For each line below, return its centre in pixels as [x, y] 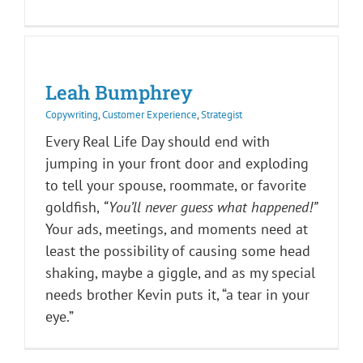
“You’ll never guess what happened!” [210, 207]
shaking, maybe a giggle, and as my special [180, 273]
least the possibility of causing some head [178, 251]
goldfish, [74, 207]
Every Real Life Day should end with [158, 141]
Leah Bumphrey [119, 92]
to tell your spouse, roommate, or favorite [176, 185]
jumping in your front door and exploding [177, 163]
